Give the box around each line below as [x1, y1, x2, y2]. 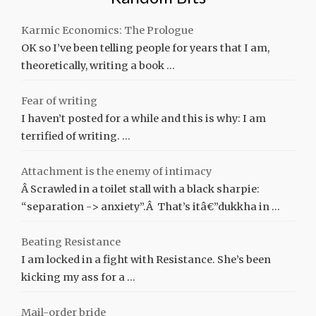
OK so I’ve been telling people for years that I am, [21, 42, 269, 54]
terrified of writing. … [21, 130, 130, 142]
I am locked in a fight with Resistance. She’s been [21, 253, 271, 266]
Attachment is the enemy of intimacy [21, 165, 212, 178]
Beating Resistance [21, 236, 121, 248]
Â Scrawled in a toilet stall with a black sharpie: [21, 183, 260, 195]
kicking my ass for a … [21, 271, 135, 284]
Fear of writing [21, 95, 97, 107]
